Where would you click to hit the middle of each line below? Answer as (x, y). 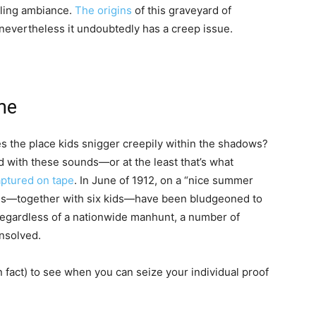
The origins (103, 11)
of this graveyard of (182, 11)
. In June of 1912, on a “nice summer (164, 181)
